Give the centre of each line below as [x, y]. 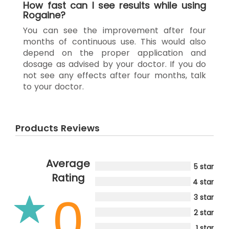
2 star [204, 212]
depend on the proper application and [114, 53]
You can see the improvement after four [114, 30]
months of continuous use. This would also [114, 41]
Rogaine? [44, 15]
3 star [204, 197]
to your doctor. [53, 86]
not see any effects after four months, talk [114, 75]
